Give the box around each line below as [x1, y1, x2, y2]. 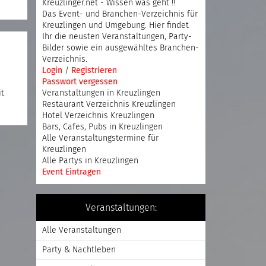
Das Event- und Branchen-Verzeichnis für [42, 10, 198, 18]
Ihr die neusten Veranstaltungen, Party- [42, 33, 192, 41]
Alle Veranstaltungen [42, 226, 121, 235]
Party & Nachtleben [42, 246, 116, 254]
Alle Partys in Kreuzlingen [42, 157, 138, 165]
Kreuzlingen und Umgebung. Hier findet [42, 21, 189, 30]
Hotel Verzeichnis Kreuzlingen [42, 112, 154, 120]
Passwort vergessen [42, 78, 118, 86]
